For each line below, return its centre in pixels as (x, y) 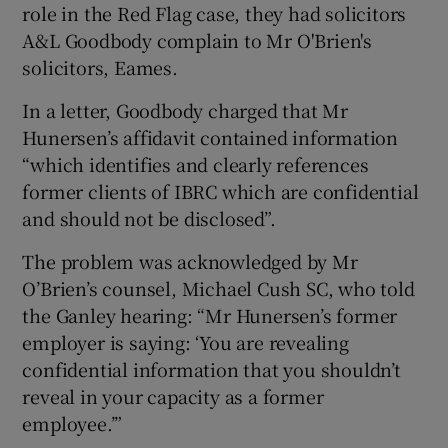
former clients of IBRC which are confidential (220, 190)
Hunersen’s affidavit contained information (210, 136)
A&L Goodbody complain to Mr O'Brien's (197, 39)
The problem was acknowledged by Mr (190, 260)
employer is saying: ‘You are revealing (185, 341)
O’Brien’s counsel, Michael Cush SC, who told (218, 287)
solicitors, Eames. (100, 66)
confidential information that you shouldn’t (211, 368)
